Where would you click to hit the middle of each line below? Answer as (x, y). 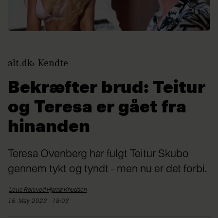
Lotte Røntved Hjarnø (36, 191)
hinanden (49, 128)
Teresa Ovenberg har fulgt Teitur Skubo (98, 154)
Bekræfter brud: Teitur (107, 89)
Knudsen (75, 191)
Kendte (53, 64)
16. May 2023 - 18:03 (40, 202)
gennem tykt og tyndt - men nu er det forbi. (107, 170)
